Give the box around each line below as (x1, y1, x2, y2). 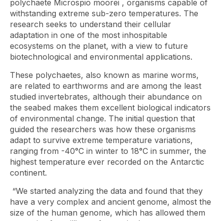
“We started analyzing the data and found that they (10, 186, 203, 196)
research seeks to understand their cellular (10, 19, 171, 29)
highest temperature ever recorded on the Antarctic (10, 157, 204, 167)
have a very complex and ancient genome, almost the (10, 197, 211, 207)
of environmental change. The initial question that (10, 113, 195, 123)
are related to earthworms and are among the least (10, 81, 201, 91)
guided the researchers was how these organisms (10, 124, 196, 134)
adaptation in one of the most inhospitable (10, 30, 167, 40)
